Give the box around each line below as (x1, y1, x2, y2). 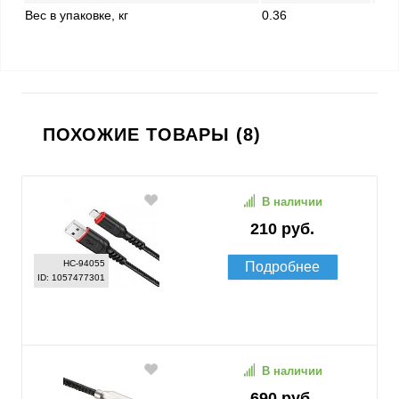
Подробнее (245, 259, 320, 274)
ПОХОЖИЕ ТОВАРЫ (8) (43, 125, 261, 144)
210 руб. (250, 220, 314, 238)
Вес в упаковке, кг (25, 8, 128, 22)
